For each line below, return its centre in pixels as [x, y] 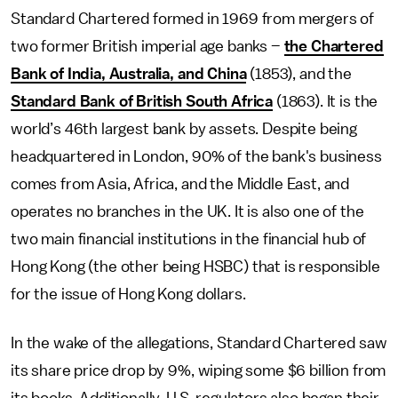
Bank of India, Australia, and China [129, 74]
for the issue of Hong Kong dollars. [128, 294]
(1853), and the [299, 74]
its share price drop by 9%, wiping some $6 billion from [199, 370]
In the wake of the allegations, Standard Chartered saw [199, 343]
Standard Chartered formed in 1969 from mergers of [193, 19]
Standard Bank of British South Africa [142, 101]
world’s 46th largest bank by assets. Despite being [184, 129]
